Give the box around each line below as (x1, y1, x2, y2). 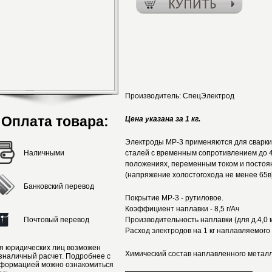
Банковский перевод (24, 182, 94, 191)
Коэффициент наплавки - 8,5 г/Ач (125, 205, 239, 213)
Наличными (24, 149, 64, 157)
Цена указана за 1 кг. (125, 115, 200, 123)
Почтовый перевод (24, 216, 89, 224)
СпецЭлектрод (183, 92, 234, 100)
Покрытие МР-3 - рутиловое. (125, 194, 223, 202)
